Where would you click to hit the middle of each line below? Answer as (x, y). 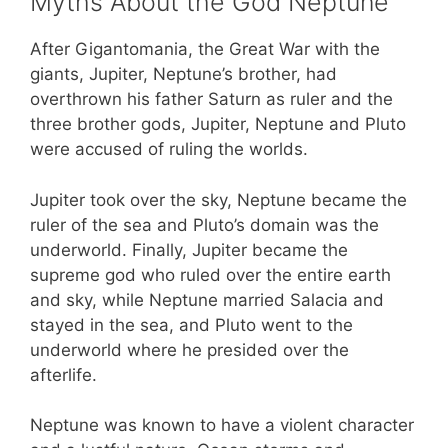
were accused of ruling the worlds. (169, 149)
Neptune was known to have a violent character (222, 425)
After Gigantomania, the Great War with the (205, 49)
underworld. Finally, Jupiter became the (189, 249)
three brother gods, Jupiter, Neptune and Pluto (218, 124)
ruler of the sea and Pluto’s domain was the (204, 224)
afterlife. (63, 374)
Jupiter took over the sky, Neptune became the (218, 199)
